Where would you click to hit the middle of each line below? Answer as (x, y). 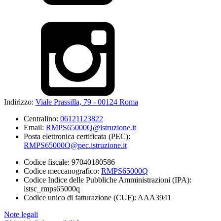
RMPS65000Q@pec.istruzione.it (75, 146)
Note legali (21, 215)
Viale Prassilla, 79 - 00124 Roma (87, 102)
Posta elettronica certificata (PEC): (77, 137)
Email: (35, 128)
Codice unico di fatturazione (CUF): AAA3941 (97, 198)
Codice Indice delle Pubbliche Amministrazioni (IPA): (108, 180)
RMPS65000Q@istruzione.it (91, 128)
